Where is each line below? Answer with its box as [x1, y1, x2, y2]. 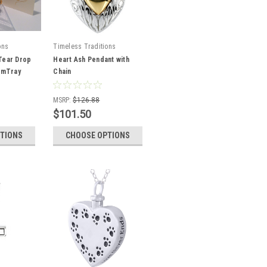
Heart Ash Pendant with [53, 55, 129, 64]
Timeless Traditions [53, 42, 116, 51]
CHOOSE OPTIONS [66, 131, 131, 140]
